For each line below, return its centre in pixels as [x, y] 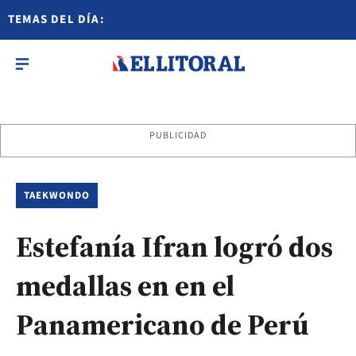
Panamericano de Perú [163, 325]
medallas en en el [125, 286]
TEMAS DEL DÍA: [56, 19]
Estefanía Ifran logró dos [174, 247]
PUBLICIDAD [178, 135]
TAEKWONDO [57, 195]
